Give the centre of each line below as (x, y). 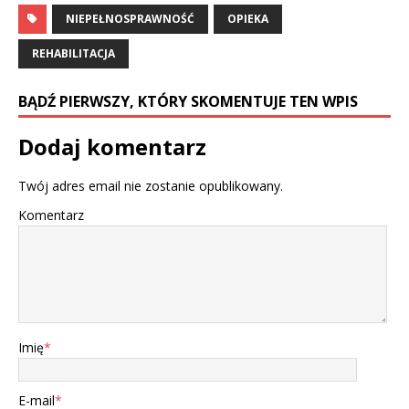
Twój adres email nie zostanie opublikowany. (151, 186)
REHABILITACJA (73, 54)
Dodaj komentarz (112, 147)
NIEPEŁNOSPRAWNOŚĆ (130, 19)
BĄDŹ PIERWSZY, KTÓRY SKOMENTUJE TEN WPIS (188, 102)
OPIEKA (248, 19)
